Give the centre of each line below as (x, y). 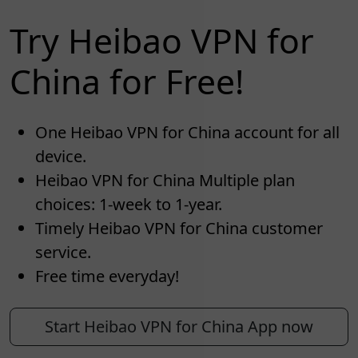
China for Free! (127, 81)
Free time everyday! (107, 276)
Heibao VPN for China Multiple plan (165, 180)
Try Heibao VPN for (162, 40)
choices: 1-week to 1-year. (129, 204)
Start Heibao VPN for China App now (179, 326)
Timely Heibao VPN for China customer (179, 228)
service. (63, 252)
